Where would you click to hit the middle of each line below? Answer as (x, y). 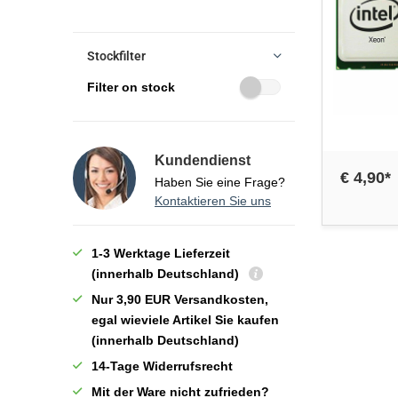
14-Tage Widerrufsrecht (162, 366)
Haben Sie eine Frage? (220, 182)
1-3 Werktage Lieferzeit (161, 253)
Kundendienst (203, 160)
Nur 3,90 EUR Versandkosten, (180, 299)
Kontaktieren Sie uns (213, 201)
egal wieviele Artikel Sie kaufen (185, 320)
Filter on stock (131, 87)
